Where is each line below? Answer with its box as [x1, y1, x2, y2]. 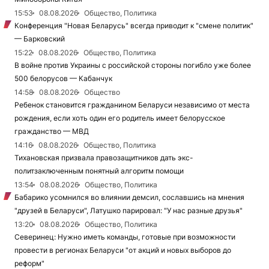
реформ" [14, 259, 44, 268]
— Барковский [14, 34, 65, 43]
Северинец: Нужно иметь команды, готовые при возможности [14, 232, 235, 241]
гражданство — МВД [14, 127, 89, 136]
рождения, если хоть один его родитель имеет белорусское [14, 113, 225, 122]
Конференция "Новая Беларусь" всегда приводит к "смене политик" [14, 21, 253, 30]
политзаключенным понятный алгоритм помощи [14, 166, 184, 175]
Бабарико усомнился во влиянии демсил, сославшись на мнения [14, 193, 244, 202]
